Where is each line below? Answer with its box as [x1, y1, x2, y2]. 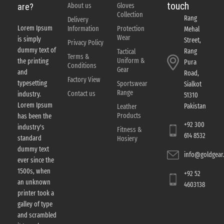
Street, [183, 35, 201, 44]
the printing [17, 57, 48, 66]
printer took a [17, 189, 54, 198]
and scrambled [17, 211, 56, 220]
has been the [17, 112, 51, 121]
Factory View [67, 75, 100, 84]
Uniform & [117, 56, 144, 65]
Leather [117, 102, 137, 111]
